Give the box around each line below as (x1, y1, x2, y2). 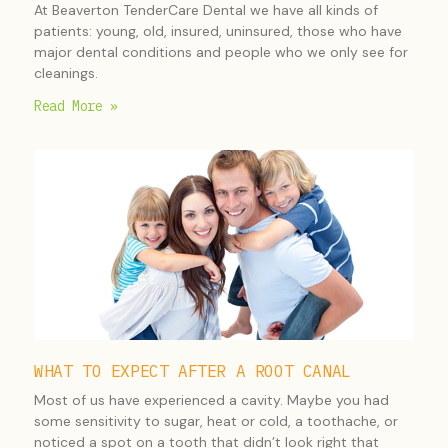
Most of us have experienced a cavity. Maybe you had (34, 391, 389, 409)
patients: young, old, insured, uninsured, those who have (34, 22, 402, 40)
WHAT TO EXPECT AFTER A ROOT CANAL (34, 361, 351, 381)
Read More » (34, 97, 118, 115)
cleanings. (34, 64, 98, 82)
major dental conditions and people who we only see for (34, 43, 408, 61)
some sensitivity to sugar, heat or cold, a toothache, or (34, 412, 398, 430)
